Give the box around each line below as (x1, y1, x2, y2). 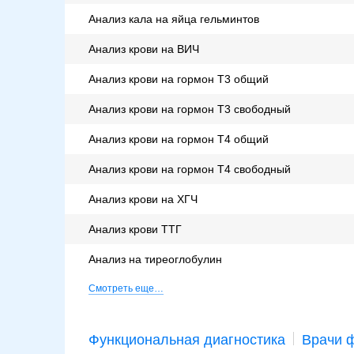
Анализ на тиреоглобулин (88, 253, 222, 266)
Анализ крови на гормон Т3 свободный (88, 103, 291, 116)
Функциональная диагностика (88, 332, 285, 348)
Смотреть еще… (88, 283, 164, 295)
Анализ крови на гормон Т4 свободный (88, 163, 291, 176)
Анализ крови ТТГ (88, 223, 182, 236)
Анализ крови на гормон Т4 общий (88, 133, 269, 146)
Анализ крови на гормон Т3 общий (88, 73, 269, 86)
